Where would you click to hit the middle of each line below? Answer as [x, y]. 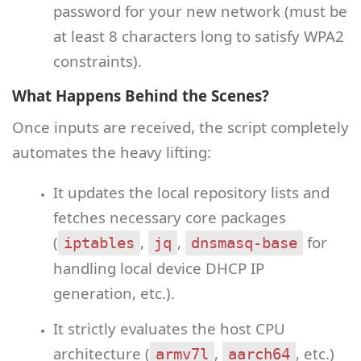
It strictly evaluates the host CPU [169, 328]
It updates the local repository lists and [191, 192]
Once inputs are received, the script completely [180, 127]
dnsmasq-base [244, 243]
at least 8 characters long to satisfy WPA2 [198, 35]
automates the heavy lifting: [112, 152]
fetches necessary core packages [169, 217]
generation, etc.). [114, 293]
